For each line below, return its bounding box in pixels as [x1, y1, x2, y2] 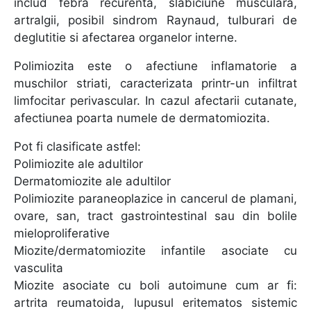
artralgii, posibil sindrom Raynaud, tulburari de [14, 13, 297, 27]
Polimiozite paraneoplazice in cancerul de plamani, [14, 192, 297, 205]
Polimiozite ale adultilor [14, 157, 143, 171]
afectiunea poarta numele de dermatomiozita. [14, 111, 270, 125]
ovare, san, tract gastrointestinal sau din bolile [14, 209, 297, 223]
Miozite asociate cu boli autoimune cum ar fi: [14, 278, 297, 292]
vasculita [14, 261, 63, 275]
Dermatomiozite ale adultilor [14, 174, 171, 188]
